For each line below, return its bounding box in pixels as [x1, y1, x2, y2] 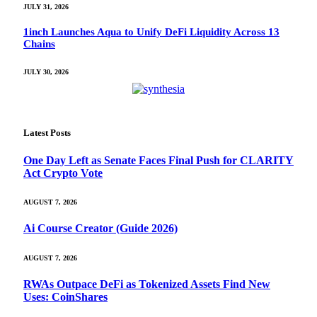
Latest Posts [23, 127, 71, 138]
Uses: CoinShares [23, 290, 108, 303]
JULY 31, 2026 [23, 2, 69, 11]
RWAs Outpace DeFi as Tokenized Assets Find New [23, 277, 270, 290]
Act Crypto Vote [23, 166, 103, 179]
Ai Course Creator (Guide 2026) [23, 222, 178, 235]
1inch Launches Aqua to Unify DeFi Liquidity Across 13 [23, 25, 279, 38]
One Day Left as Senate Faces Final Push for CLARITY [23, 154, 294, 166]
